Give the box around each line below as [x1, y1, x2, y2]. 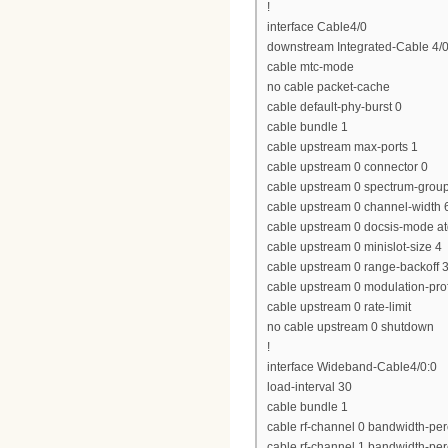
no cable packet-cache [267, 79, 390, 94]
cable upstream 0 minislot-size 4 [267, 239, 442, 254]
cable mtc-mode [267, 59, 354, 74]
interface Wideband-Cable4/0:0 [267, 359, 437, 374]
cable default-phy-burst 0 [267, 99, 402, 114]
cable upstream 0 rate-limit [267, 299, 411, 314]
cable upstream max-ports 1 [267, 139, 418, 154]
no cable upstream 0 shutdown [267, 319, 434, 334]
